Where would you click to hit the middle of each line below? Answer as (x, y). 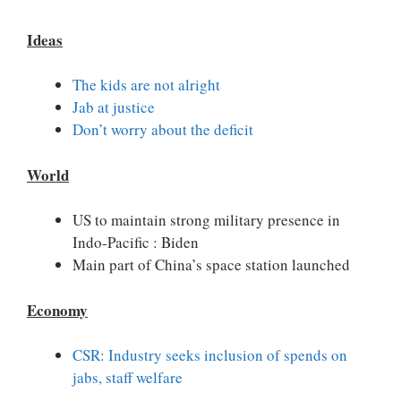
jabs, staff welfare (128, 377)
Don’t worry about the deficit (163, 129)
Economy (57, 310)
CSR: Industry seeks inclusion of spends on (210, 355)
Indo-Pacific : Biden (136, 242)
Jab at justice (114, 107)
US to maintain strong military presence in (206, 220)
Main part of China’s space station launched (211, 264)
